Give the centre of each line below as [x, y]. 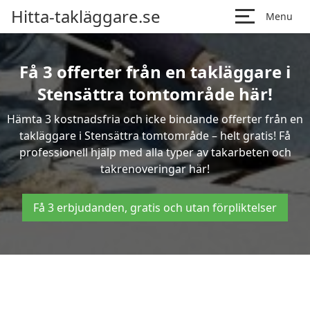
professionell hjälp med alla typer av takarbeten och [155, 152]
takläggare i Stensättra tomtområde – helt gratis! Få [155, 136]
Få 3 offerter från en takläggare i [155, 72]
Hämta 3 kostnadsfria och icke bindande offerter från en [155, 119]
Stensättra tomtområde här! [155, 94]
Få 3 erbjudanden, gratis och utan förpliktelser [155, 208]
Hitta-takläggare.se [86, 16]
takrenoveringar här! [155, 169]
